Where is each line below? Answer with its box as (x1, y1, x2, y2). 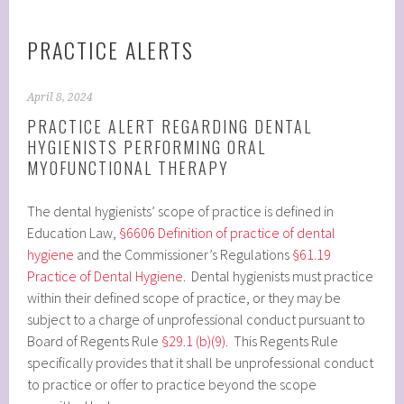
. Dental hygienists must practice (183, 266, 374, 285)
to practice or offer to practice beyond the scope (27, 374, 317, 393)
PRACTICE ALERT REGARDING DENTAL (27, 114, 313, 138)
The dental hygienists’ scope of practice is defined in (27, 201, 335, 220)
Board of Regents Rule (27, 331, 162, 350)
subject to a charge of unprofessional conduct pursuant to (27, 309, 366, 328)
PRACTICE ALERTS (27, 32, 195, 66)
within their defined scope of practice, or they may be (27, 288, 342, 307)
